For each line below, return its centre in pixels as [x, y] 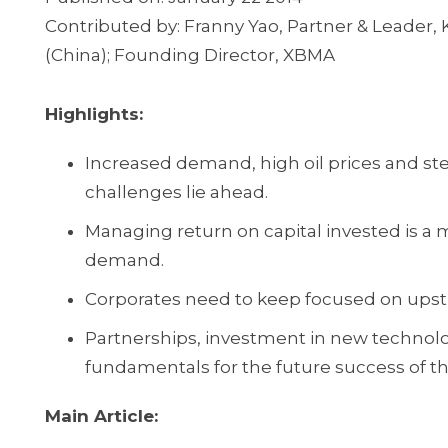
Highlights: [94, 114]
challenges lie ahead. [176, 192]
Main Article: [101, 416]
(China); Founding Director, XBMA [190, 55]
